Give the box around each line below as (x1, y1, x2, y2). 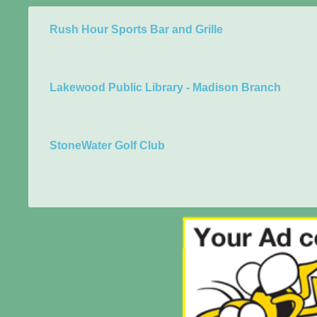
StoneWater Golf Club (50, 139, 165, 151)
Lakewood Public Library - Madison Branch (50, 81, 281, 93)
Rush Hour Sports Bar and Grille (50, 23, 223, 35)
